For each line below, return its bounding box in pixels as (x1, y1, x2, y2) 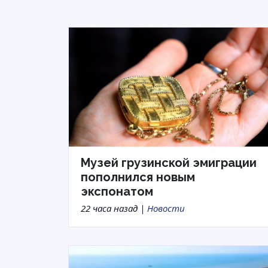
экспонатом (81, 184, 153, 199)
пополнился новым (81, 170, 195, 185)
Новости (147, 202, 185, 215)
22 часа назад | (81, 202, 147, 215)
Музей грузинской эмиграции (81, 156, 257, 170)
